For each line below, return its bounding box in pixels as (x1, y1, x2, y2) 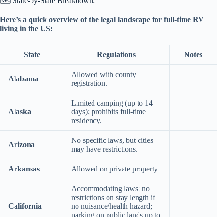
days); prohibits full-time (71, 107, 146, 116)
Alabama (8, 74, 38, 83)
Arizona (8, 140, 35, 149)
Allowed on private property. (71, 164, 159, 173)
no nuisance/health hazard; (71, 201, 152, 210)
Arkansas (8, 164, 40, 173)
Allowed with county (71, 70, 136, 78)
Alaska (8, 107, 31, 116)
